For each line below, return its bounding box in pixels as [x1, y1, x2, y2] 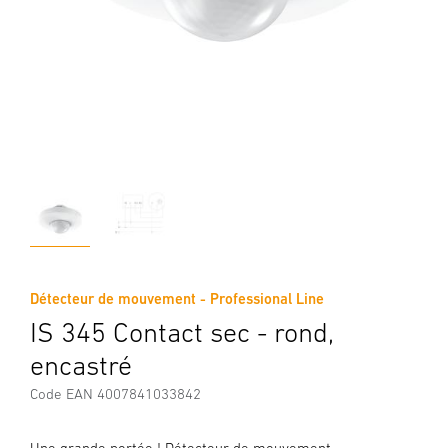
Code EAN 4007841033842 [30, 385, 201, 402]
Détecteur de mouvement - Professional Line [30, 290, 324, 307]
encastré [30, 349, 132, 381]
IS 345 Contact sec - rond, [30, 316, 333, 348]
